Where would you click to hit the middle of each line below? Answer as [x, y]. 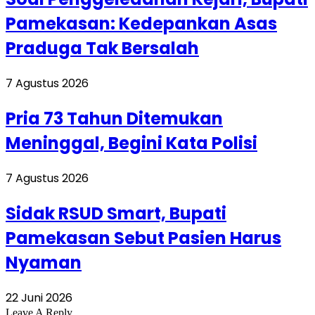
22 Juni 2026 [39, 297]
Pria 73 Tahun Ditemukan [114, 119]
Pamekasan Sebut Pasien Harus [143, 238]
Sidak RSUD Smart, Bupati [116, 213]
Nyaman [44, 262]
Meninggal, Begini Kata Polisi [131, 143]
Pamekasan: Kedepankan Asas [141, 24]
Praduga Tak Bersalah [102, 49]
